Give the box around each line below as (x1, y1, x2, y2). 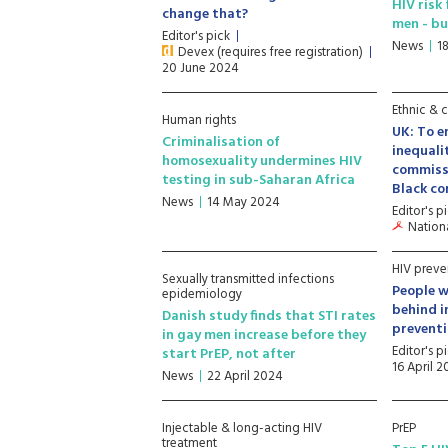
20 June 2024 (162, 58, 239, 79)
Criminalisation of (162, 131, 280, 154)
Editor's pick (162, 26, 230, 47)
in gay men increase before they (162, 324, 366, 347)
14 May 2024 (207, 192, 280, 213)
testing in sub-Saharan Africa (162, 169, 355, 192)
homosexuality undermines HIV (162, 150, 362, 173)
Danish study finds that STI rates (162, 305, 376, 328)
